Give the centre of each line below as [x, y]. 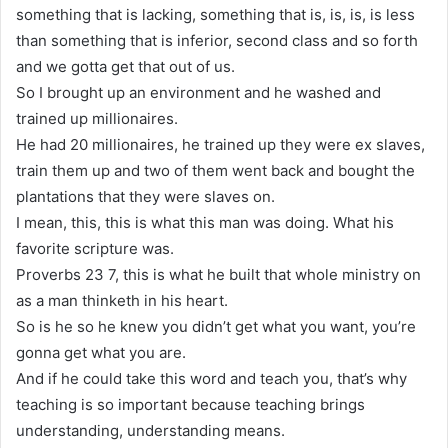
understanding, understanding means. [150, 430]
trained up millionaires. [97, 118]
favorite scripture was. [95, 248]
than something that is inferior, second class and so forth [217, 40]
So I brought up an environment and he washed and [198, 92]
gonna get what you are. [101, 352]
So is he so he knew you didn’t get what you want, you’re [216, 326]
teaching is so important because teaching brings [190, 404]
